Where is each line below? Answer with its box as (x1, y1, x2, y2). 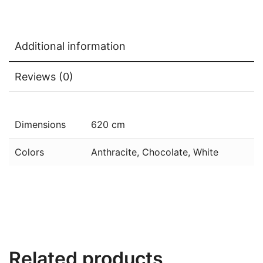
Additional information (15, 39, 126, 52)
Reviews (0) (15, 70, 73, 83)
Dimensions (15, 118, 66, 130)
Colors (15, 146, 44, 158)
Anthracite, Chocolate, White (91, 146, 218, 158)
